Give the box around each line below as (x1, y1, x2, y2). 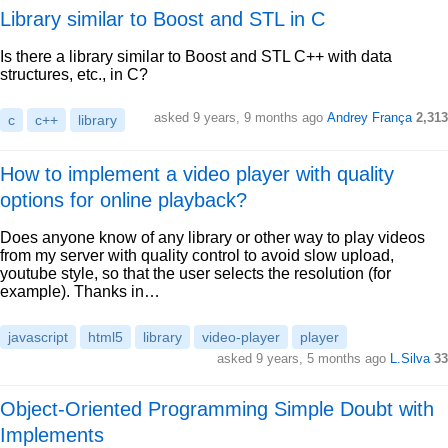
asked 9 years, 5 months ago (217, 351, 390, 366)
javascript (8, 329, 68, 345)
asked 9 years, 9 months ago (154, 110, 327, 125)
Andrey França (327, 110, 412, 125)
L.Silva (390, 351, 430, 366)
